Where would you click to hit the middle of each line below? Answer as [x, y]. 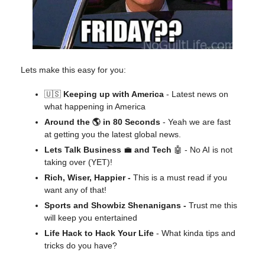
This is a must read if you [180, 178]
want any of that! [75, 190]
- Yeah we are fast [195, 122]
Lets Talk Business [84, 150]
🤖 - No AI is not [203, 150]
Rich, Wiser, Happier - [89, 178]
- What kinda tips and [195, 233]
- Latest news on [196, 94]
